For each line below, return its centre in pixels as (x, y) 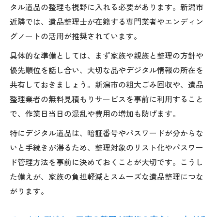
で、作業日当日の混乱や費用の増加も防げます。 (95, 113)
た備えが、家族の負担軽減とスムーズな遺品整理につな (107, 176)
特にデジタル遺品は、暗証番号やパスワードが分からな (107, 132)
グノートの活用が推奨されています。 (76, 36)
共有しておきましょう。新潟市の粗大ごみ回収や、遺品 (107, 84)
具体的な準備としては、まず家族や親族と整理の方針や (107, 55)
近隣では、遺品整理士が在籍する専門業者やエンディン (107, 21)
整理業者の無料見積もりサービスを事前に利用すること (107, 99)
